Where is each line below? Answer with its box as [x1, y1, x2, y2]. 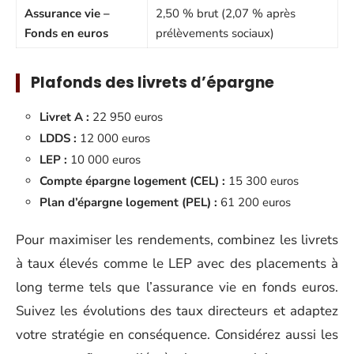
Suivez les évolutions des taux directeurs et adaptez [16, 301, 338, 320]
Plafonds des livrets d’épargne [31, 71, 274, 93]
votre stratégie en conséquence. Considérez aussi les [16, 325, 338, 344]
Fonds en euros [24, 24, 108, 41]
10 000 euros [67, 152, 141, 168]
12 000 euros [77, 130, 150, 146]
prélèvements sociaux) [156, 24, 274, 41]
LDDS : [40, 130, 77, 146]
